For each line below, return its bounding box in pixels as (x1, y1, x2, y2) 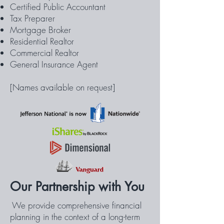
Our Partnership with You (10, 178, 144, 194)
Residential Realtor (10, 35, 74, 47)
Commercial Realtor (10, 47, 79, 58)
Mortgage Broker (10, 24, 71, 35)
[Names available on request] (10, 81, 115, 93)
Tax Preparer (10, 12, 55, 24)
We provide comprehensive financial (10, 199, 141, 211)
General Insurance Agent (10, 58, 98, 70)
